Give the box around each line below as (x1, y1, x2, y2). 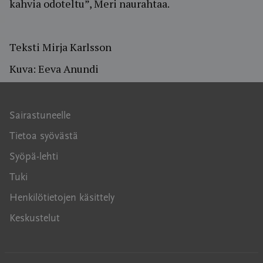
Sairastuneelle (9, 110, 70, 122)
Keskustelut (9, 213, 60, 224)
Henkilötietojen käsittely (9, 193, 114, 204)
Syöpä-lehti (9, 151, 58, 163)
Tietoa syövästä (9, 131, 78, 142)
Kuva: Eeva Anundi (9, 62, 99, 76)
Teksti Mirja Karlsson (9, 40, 112, 54)
